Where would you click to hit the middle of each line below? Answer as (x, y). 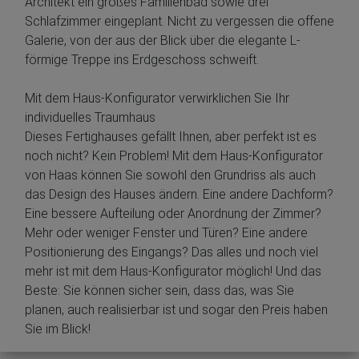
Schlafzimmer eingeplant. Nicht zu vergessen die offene (179, 22)
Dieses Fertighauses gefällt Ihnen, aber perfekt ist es (171, 137)
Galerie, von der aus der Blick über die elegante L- (163, 41)
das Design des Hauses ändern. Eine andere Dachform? (179, 195)
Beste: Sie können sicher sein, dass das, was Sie (159, 291)
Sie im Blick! (58, 329)
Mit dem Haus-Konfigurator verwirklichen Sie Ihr (157, 99)
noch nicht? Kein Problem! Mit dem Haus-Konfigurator (174, 156)
